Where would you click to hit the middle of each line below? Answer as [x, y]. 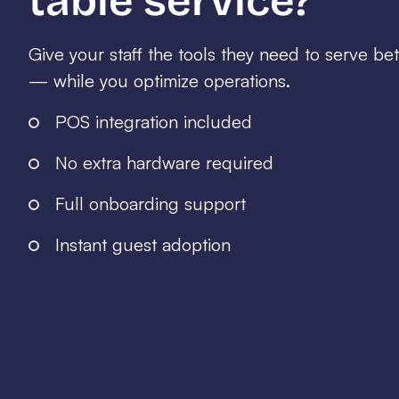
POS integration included [154, 122]
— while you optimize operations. [159, 81]
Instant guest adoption [143, 244]
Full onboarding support [151, 204]
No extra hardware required [164, 163]
